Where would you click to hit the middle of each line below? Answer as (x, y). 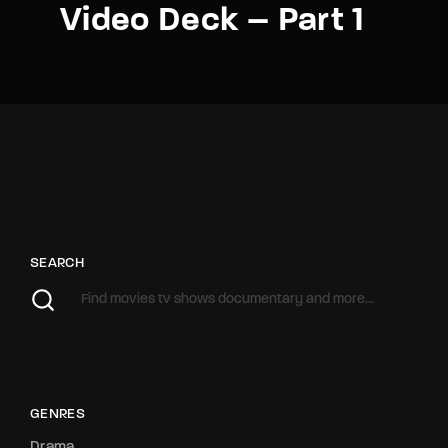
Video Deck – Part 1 (212, 21)
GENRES (58, 414)
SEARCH (57, 263)
